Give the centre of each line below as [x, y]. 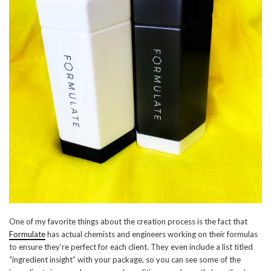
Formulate [27, 234]
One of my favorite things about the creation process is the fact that [128, 221]
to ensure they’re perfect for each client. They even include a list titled [131, 247]
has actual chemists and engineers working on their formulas [152, 234]
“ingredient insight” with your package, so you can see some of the [125, 259]
